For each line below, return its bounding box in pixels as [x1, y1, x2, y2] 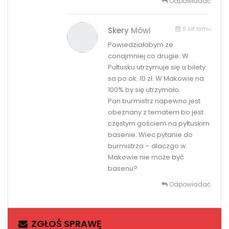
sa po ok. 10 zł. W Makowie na [107, 73, 204, 83]
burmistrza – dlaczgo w [107, 141, 186, 151]
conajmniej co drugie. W [107, 51, 189, 61]
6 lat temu [180, 24, 211, 33]
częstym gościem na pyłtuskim [107, 118, 210, 128]
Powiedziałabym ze [107, 39, 173, 50]
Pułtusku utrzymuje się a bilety [107, 62, 205, 72]
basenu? [107, 163, 138, 173]
